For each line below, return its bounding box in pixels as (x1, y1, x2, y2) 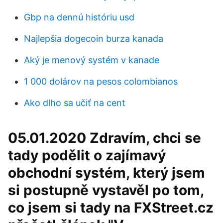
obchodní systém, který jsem (8, 164, 205, 181)
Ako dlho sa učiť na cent (24, 98, 125, 108)
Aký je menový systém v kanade (24, 55, 159, 65)
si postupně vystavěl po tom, (8, 182, 204, 199)
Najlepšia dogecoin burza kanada (24, 33, 163, 44)
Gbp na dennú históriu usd (24, 12, 134, 22)
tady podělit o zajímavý (8, 147, 166, 164)
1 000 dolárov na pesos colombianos (24, 76, 178, 87)
